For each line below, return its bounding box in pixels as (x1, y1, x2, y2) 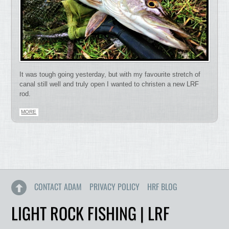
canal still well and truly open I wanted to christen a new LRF (19, 80, 199, 88)
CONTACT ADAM (34, 180, 82, 193)
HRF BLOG (147, 180, 178, 193)
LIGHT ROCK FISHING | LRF (11, 201, 170, 225)
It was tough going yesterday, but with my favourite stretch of (19, 70, 201, 78)
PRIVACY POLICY (89, 180, 140, 193)
